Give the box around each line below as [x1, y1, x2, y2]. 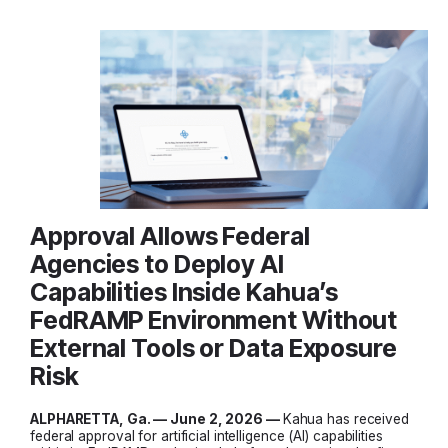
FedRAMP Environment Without [30, 305, 398, 336]
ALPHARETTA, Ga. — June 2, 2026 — [30, 411, 283, 428]
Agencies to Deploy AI [30, 249, 284, 280]
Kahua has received [282, 411, 409, 428]
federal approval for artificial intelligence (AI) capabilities [30, 428, 383, 445]
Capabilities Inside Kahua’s [30, 277, 339, 308]
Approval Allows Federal [30, 221, 310, 252]
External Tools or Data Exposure [30, 333, 397, 364]
